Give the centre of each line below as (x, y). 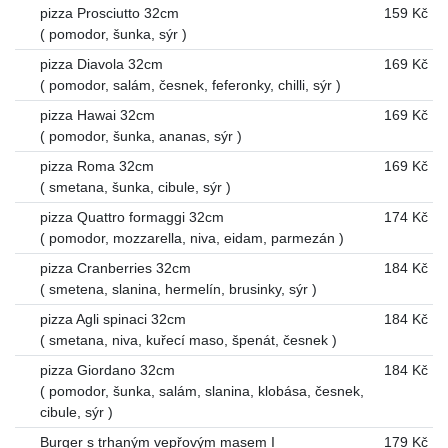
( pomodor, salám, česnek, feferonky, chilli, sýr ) (190, 84)
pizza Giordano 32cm (107, 369)
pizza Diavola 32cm (101, 63)
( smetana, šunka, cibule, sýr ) (135, 186)
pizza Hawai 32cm (97, 114)
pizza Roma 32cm (96, 165)
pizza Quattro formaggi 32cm (131, 216)
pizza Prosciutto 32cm (109, 12)
